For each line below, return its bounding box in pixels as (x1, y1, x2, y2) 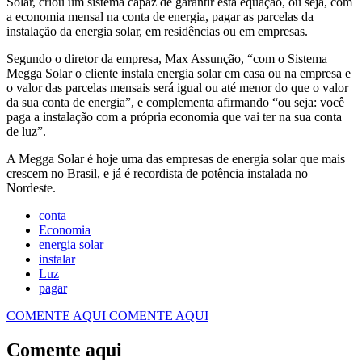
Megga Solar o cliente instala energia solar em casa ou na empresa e (6, 66, 351, 81)
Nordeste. (6, 181, 56, 196)
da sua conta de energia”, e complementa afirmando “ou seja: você (6, 95, 344, 110)
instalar (39, 252, 75, 267)
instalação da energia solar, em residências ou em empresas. (6, 24, 308, 39)
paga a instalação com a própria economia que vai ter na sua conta (6, 110, 342, 124)
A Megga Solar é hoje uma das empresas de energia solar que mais (6, 152, 345, 166)
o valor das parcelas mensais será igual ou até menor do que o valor (6, 81, 348, 95)
